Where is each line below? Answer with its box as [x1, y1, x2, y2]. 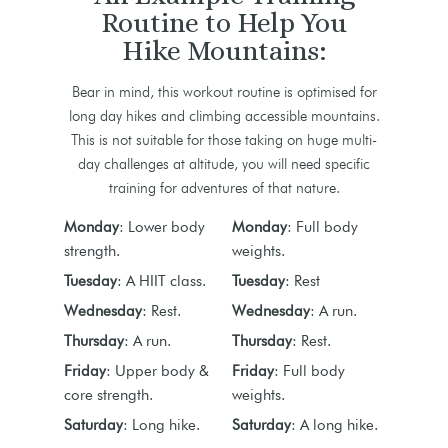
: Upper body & [106, 361, 209, 380]
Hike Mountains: [121, 34, 327, 67]
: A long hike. [290, 415, 378, 434]
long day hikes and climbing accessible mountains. [68, 106, 380, 125]
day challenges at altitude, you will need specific [78, 154, 370, 173]
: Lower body [119, 217, 205, 236]
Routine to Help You [101, 6, 347, 39]
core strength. [64, 385, 153, 404]
